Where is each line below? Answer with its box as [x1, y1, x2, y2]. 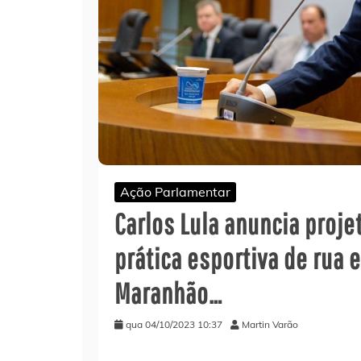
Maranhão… [114, 276, 222, 309]
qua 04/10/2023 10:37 [126, 317, 222, 330]
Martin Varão [242, 317, 298, 330]
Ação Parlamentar [120, 183, 230, 200]
